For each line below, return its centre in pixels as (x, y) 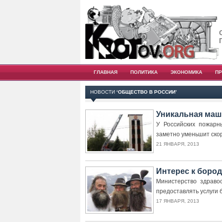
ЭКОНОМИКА (186, 72)
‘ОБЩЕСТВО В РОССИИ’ (147, 92)
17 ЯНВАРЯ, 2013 (178, 201)
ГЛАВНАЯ (106, 72)
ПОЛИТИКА (144, 72)
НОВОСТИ (103, 92)
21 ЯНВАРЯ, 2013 (178, 144)
